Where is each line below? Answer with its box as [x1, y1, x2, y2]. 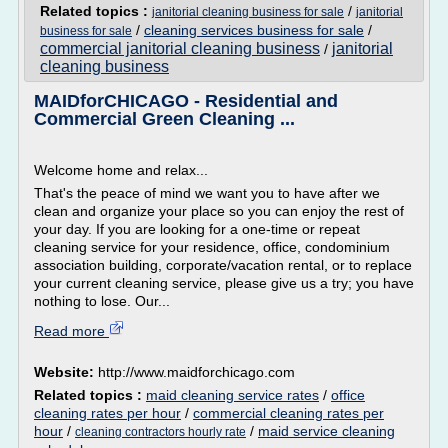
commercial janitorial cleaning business [40, 40, 320, 57]
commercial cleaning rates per [193, 405, 384, 421]
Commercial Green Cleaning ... [34, 109, 295, 129]
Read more [34, 323, 109, 339]
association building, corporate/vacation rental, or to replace [34, 257, 412, 273]
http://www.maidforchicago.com [98, 364, 295, 380]
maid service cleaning [258, 423, 395, 439]
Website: [34, 364, 98, 380]
